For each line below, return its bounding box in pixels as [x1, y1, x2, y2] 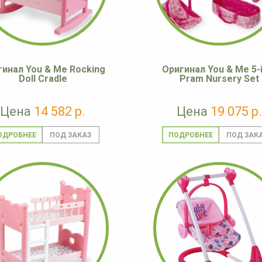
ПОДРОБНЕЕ [168, 131, 213, 140]
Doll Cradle [18, 73, 67, 85]
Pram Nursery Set [180, 73, 259, 85]
